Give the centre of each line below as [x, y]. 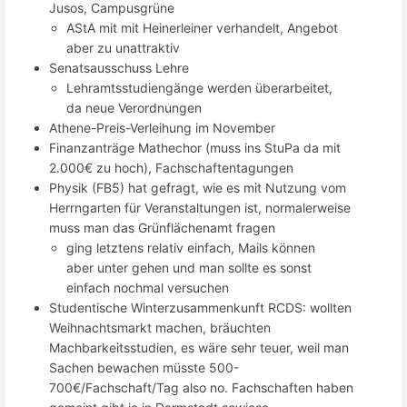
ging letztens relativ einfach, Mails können [191, 248]
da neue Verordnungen [134, 108]
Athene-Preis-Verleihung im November [162, 128]
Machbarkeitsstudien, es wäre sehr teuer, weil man [199, 348]
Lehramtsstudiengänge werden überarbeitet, [200, 88]
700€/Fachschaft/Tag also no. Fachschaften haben [201, 388]
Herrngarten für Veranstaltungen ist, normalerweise [200, 208]
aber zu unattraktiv [124, 48]
